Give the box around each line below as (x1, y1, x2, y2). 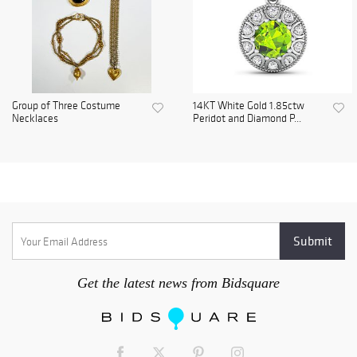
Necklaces (12, 112, 58, 126)
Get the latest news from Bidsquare (77, 275, 280, 292)
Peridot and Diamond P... (193, 112, 301, 126)
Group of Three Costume (12, 99, 120, 113)
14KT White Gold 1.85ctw (193, 99, 304, 113)
